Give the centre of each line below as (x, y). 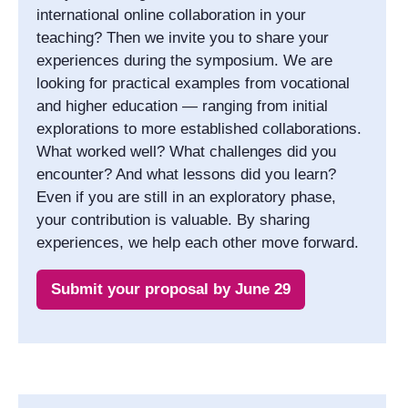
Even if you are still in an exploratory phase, (186, 197)
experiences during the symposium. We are (184, 60)
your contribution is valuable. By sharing (173, 219)
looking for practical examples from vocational (193, 83)
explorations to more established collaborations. (199, 128)
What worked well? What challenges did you (186, 151)
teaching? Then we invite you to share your (183, 37)
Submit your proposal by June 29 (171, 289)
